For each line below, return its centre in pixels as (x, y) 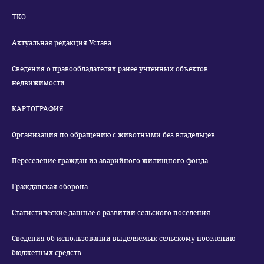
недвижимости (38, 83)
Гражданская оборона (50, 187)
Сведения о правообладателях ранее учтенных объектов (110, 69)
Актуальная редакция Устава (62, 43)
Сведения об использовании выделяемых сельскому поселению (123, 239)
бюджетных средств (47, 253)
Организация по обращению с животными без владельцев (113, 135)
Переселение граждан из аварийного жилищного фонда (110, 161)
